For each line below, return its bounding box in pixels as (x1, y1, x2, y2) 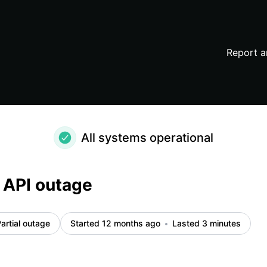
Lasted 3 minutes (172, 218, 241, 228)
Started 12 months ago (70, 218, 160, 228)
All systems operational (81, 131, 213, 145)
